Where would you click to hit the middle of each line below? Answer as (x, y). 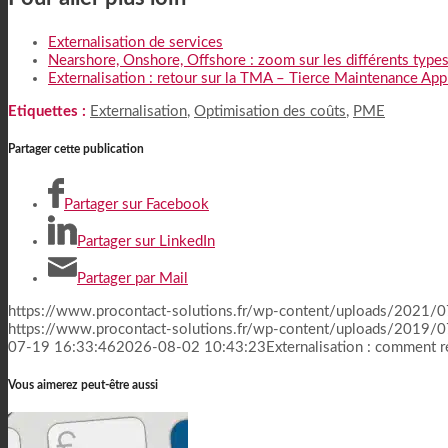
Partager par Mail (132, 278)
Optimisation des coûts (270, 112)
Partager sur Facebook (136, 204)
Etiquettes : (47, 112)
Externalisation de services (135, 43)
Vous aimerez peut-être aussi (83, 384)
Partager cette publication (76, 149)
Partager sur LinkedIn (146, 241)
